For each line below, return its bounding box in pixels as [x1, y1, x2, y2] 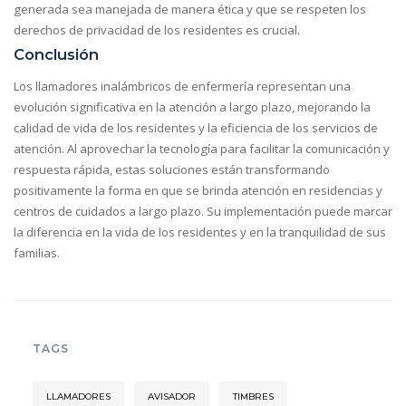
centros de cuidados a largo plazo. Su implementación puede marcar [14, 202, 392, 219]
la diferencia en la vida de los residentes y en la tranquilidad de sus [14, 223, 386, 240]
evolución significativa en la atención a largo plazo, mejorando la [14, 98, 371, 115]
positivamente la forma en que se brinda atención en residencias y [14, 181, 382, 198]
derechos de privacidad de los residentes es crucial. [14, 22, 300, 39]
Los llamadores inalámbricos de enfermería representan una [14, 77, 351, 94]
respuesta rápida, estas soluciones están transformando [14, 160, 330, 178]
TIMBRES [233, 390, 275, 402]
